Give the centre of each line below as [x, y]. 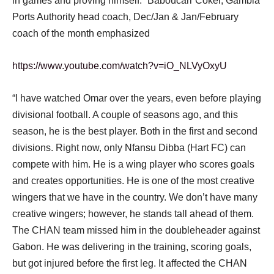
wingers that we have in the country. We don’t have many [135, 197]
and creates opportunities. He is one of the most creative [133, 181]
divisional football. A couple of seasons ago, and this [125, 115]
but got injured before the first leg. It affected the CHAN [130, 263]
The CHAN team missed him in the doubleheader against [136, 230]
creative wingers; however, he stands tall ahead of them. [133, 214]
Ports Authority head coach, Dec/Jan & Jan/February [125, 17]
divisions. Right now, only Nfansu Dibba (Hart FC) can [129, 148]
